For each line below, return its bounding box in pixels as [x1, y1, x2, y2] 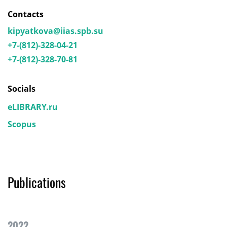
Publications [8, 172, 66, 193]
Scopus [8, 119, 36, 130]
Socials [8, 83, 35, 95]
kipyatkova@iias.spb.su [8, 25, 103, 37]
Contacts [8, 9, 44, 20]
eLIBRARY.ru [8, 101, 58, 113]
